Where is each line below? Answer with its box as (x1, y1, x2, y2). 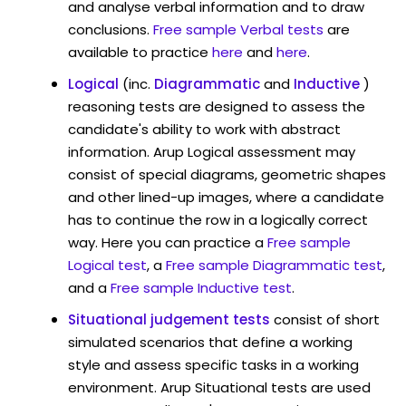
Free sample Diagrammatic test (166, 255, 382, 275)
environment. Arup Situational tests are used (68, 377, 371, 397)
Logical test (68, 255, 147, 275)
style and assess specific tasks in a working (68, 354, 359, 374)
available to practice (68, 42, 208, 62)
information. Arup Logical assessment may (68, 141, 355, 161)
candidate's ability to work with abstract (68, 119, 341, 139)
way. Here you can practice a (68, 232, 264, 252)
